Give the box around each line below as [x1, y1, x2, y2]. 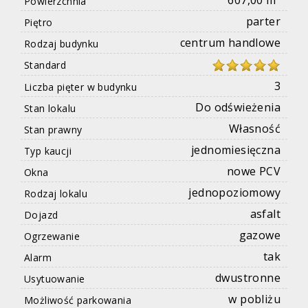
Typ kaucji [24, 144, 71, 158]
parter [245, 14, 280, 30]
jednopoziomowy [188, 185, 280, 201]
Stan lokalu [24, 102, 76, 115]
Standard [24, 58, 67, 72]
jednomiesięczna [191, 142, 280, 158]
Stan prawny [24, 123, 82, 137]
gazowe [239, 228, 280, 243]
